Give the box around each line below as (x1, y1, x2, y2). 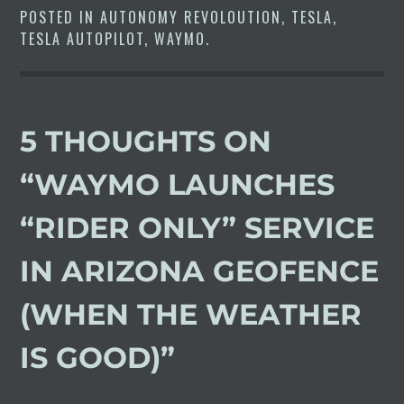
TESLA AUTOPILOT (20, 27, 145, 50)
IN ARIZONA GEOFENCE (20, 252, 380, 289)
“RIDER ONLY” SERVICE (20, 209, 375, 245)
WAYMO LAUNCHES (34, 166, 335, 202)
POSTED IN (20, 5, 101, 28)
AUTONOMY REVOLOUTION (100, 5, 282, 28)
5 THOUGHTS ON (20, 123, 272, 159)
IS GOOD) (20, 339, 161, 375)
